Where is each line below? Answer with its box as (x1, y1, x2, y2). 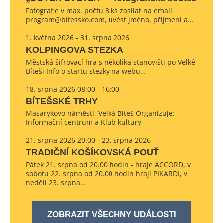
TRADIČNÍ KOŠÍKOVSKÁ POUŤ (26, 147, 159, 157)
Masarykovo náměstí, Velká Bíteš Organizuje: (26, 109, 175, 118)
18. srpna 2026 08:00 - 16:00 (26, 84, 119, 94)
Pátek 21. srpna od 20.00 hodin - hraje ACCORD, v (26, 160, 191, 169)
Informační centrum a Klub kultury (26, 117, 141, 127)
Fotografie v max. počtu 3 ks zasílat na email (26, 6, 172, 15)
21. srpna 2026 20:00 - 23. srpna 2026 (26, 135, 151, 145)
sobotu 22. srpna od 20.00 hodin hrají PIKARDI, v (26, 169, 187, 178)
